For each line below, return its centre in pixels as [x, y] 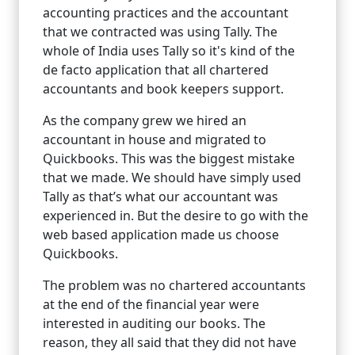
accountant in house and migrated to [155, 140]
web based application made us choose [161, 235]
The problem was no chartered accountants [174, 286]
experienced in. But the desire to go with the [176, 216]
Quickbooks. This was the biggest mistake [169, 159]
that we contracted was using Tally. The [160, 32]
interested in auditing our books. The [154, 324]
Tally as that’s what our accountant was [160, 197]
